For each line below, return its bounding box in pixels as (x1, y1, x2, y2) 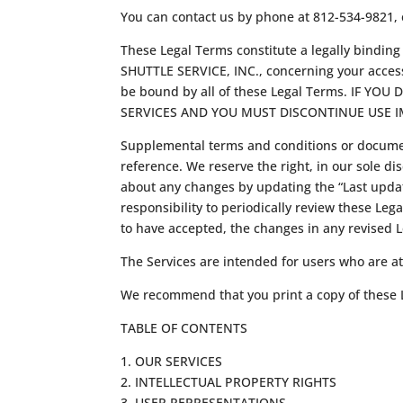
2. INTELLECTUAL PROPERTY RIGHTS (121, 372, 337, 390)
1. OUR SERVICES (121, 352, 223, 370)
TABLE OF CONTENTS (121, 318, 248, 336)
